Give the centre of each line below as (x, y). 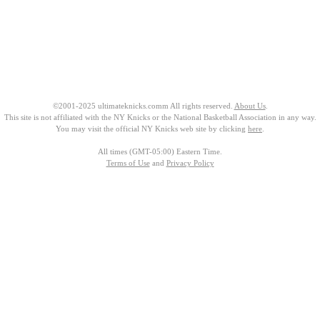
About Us (250, 106)
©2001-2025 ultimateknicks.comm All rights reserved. (143, 106)
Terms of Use (128, 163)
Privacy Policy (190, 163)
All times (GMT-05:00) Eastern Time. (160, 152)
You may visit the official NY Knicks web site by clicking (152, 129)
